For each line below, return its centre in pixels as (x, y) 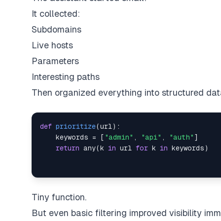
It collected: (56, 14)
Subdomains (56, 29)
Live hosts (52, 45)
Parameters (55, 61)
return (68, 148)
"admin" (119, 137)
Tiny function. (59, 197)
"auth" (182, 137)
